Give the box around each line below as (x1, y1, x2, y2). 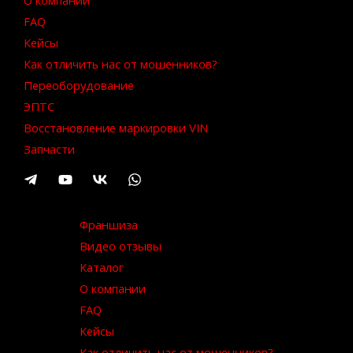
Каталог (80, 259, 124, 276)
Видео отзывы (80, 238, 162, 255)
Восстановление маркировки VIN (24, 120, 208, 136)
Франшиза (80, 217, 138, 233)
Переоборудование (24, 77, 134, 94)
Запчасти (24, 141, 75, 158)
